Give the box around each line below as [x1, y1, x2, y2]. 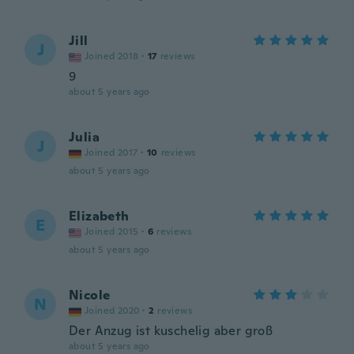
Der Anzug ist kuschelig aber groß [69, 322, 273, 339]
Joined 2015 [85, 225, 139, 238]
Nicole [69, 287, 111, 303]
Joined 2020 [85, 304, 140, 317]
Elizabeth [69, 208, 130, 224]
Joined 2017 [85, 146, 138, 159]
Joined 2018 [85, 50, 139, 62]
